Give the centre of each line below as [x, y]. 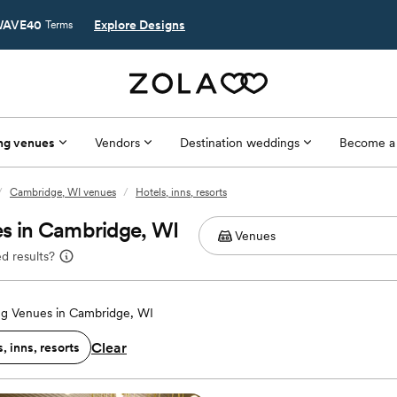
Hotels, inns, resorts [181, 192]
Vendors [117, 142]
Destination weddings [239, 142]
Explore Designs [140, 25]
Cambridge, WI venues [63, 192]
